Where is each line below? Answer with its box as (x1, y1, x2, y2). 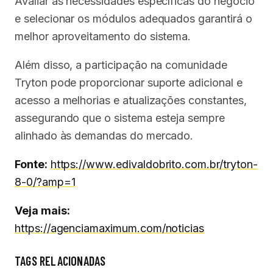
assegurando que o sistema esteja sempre (15, 112, 225, 125)
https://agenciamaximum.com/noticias (15, 222, 205, 235)
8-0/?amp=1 (15, 175, 76, 189)
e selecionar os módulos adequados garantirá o (15, 12, 252, 26)
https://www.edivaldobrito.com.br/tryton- (50, 158, 258, 171)
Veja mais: (15, 204, 70, 218)
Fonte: (15, 158, 48, 171)
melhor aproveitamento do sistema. (15, 30, 191, 43)
